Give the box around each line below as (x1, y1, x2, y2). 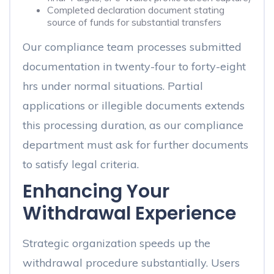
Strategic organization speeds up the (23, 236, 210, 250)
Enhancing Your (23, 179, 169, 204)
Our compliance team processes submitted (23, 40, 242, 54)
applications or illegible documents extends (23, 98, 245, 113)
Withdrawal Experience (23, 201, 236, 226)
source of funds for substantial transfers (47, 16, 221, 28)
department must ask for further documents (23, 138, 248, 152)
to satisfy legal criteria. (23, 157, 139, 171)
